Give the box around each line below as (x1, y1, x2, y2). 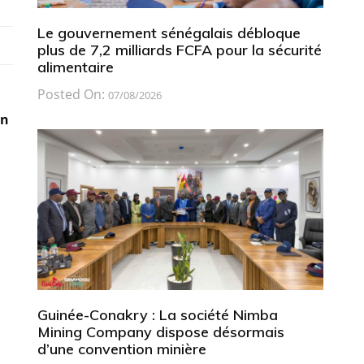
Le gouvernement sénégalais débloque (37, 23, 301, 42)
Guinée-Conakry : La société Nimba (37, 305, 278, 324)
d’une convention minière (37, 339, 206, 358)
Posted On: (37, 84, 108, 103)
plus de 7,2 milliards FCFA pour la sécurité (37, 40, 322, 59)
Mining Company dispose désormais (37, 322, 284, 341)
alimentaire (37, 57, 114, 76)
